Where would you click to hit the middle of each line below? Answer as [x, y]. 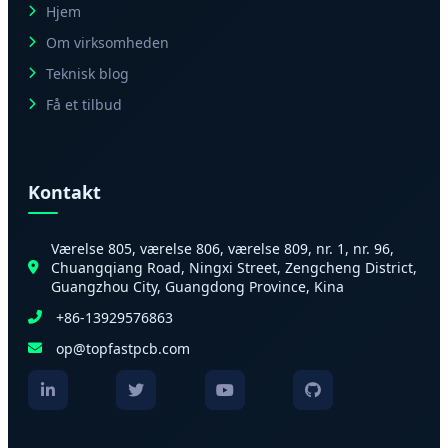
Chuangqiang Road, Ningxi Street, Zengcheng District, [234, 267]
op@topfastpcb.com [123, 348]
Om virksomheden [107, 42]
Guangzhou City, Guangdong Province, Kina [197, 286]
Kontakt [64, 191]
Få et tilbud [84, 104]
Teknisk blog [87, 73]
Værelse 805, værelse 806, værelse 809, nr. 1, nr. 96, [222, 248]
